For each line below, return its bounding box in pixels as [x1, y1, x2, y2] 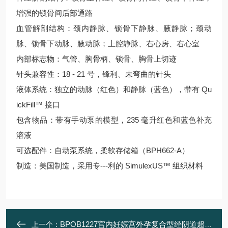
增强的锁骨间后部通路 [16, 9, 93, 17]
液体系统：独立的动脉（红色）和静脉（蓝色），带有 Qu [16, 85, 212, 94]
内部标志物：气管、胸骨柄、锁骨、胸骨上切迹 [16, 54, 177, 63]
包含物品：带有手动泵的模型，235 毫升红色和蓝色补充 [16, 116, 212, 124]
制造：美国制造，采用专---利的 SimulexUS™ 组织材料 [16, 161, 203, 170]
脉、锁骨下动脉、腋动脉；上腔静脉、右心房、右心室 [16, 39, 199, 48]
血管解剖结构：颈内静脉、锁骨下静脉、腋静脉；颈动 [16, 24, 212, 33]
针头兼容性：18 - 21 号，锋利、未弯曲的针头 [16, 70, 171, 78]
